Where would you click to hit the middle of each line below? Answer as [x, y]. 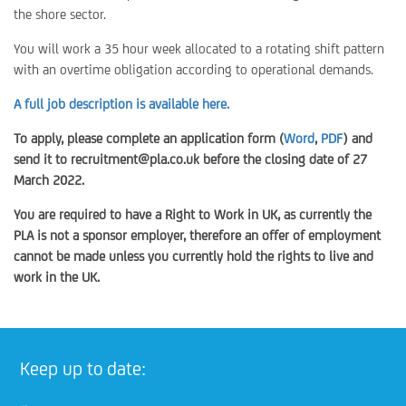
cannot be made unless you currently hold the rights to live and [193, 256]
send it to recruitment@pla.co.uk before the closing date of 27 [190, 159]
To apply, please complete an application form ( [149, 138]
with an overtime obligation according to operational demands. [193, 69]
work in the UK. [57, 277]
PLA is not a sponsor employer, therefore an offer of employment [197, 235]
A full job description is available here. [121, 104]
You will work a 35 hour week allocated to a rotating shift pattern [199, 48]
